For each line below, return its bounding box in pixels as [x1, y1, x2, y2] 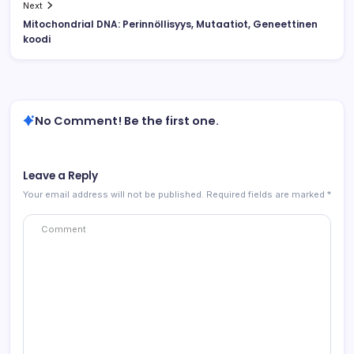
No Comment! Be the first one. [35, 112, 219, 129]
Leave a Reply [23, 168, 98, 183]
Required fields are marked [206, 188, 327, 200]
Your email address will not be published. [23, 188, 204, 200]
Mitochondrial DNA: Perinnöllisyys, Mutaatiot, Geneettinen [23, 17, 318, 31]
